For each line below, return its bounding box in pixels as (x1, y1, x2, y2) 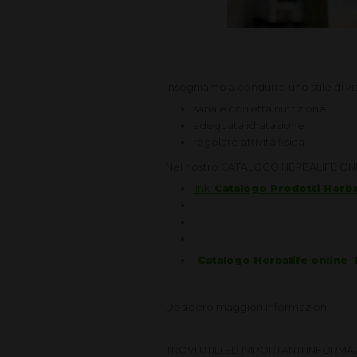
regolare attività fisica (193, 135, 304, 148)
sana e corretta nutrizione (193, 102, 326, 115)
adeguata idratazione (193, 119, 304, 131)
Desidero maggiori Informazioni (166, 300, 330, 313)
